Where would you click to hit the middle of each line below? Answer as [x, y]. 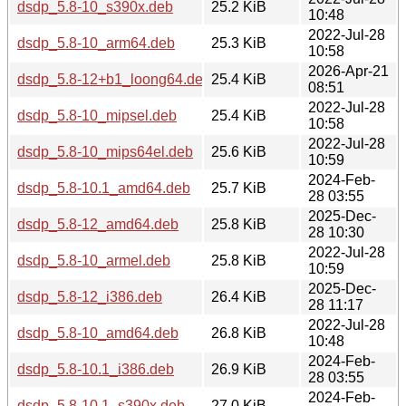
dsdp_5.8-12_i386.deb [90, 296]
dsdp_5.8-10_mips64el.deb [105, 151]
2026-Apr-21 [348, 71]
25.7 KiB [239, 188]
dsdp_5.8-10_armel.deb [94, 260]
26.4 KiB [239, 296]
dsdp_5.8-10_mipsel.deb [97, 115]
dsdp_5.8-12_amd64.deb [98, 224]
